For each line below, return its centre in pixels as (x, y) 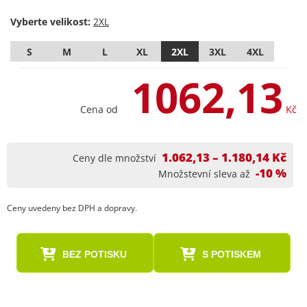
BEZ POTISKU (94, 254)
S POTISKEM (231, 254)
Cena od (99, 109)
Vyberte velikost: (50, 22)
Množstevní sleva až (204, 174)
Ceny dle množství (114, 158)
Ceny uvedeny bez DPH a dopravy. (72, 208)
